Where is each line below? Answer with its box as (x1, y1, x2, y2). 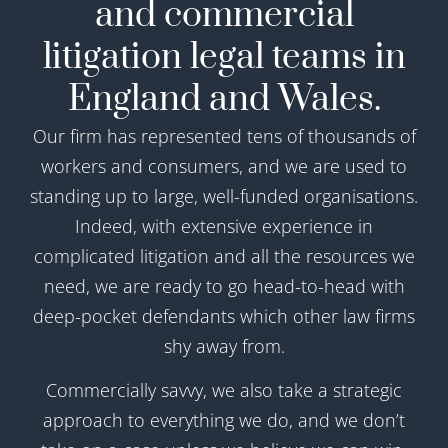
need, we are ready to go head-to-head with (43, 273, 405, 298)
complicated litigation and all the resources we (33, 243, 415, 268)
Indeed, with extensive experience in (75, 213, 373, 238)
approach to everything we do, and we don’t (43, 408, 405, 433)
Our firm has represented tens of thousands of (32, 123, 416, 148)
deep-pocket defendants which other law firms (33, 303, 415, 328)
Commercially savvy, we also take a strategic (46, 378, 402, 403)
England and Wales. (67, 76, 381, 122)
